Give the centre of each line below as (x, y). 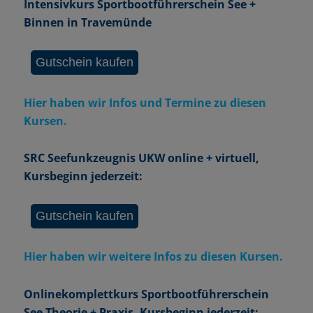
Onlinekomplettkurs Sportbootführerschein (146, 294)
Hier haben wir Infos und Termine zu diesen (145, 102)
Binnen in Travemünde (87, 22)
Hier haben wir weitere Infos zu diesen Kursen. (153, 257)
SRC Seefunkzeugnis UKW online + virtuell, (141, 158)
